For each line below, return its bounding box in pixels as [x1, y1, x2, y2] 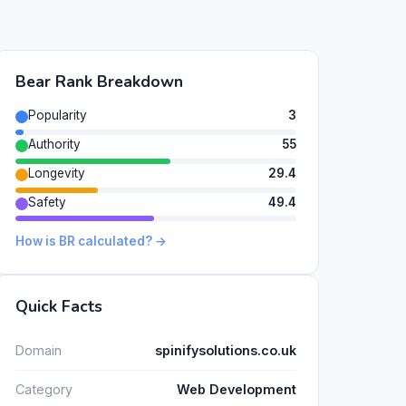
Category [15, 382, 72, 398]
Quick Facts [15, 295, 102, 318]
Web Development [177, 382, 296, 398]
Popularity [28, 108, 87, 123]
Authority [28, 136, 81, 151]
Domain [15, 342, 62, 358]
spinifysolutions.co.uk [155, 342, 296, 358]
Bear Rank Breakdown [15, 71, 183, 93]
